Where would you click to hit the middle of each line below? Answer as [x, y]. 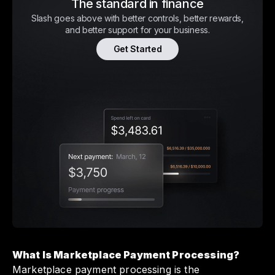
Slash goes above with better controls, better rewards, [137, 18]
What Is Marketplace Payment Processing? [126, 255]
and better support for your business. [137, 30]
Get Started [137, 49]
